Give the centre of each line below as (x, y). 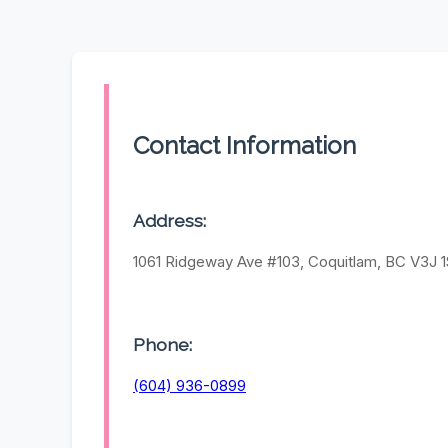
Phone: (162, 344)
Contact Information (244, 146)
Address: (169, 221)
